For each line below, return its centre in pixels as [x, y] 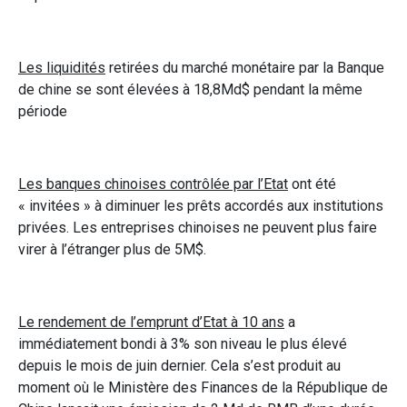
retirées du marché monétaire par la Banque [245, 67]
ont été [312, 184]
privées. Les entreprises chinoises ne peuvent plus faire [198, 227]
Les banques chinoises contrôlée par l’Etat [153, 184]
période [43, 111]
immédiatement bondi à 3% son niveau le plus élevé [183, 343]
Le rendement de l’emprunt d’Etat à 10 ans [151, 322]
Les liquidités [62, 67]
